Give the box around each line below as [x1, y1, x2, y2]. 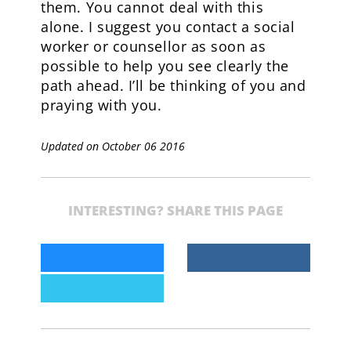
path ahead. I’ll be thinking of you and [41, 76, 306, 95]
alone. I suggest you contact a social [41, 17, 295, 36]
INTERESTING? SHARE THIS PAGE [67, 201, 283, 219]
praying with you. [41, 96, 162, 114]
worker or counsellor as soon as [41, 37, 266, 56]
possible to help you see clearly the [41, 56, 289, 75]
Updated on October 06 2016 [41, 139, 186, 154]
